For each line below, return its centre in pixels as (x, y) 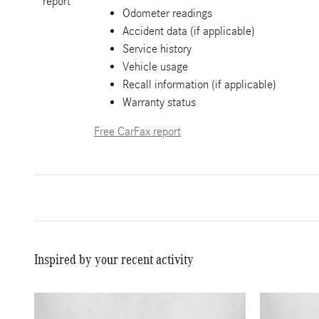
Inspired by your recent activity (114, 259)
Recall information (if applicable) (199, 84)
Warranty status (159, 102)
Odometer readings (167, 13)
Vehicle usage (155, 67)
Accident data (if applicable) (189, 31)
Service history (157, 49)
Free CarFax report (137, 131)
